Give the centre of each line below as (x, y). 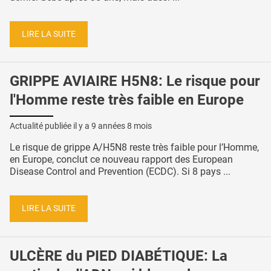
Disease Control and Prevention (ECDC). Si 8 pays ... (120, 172)
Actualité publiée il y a (51, 126)
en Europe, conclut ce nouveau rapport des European (121, 160)
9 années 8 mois (122, 126)
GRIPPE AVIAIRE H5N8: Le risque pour (135, 81)
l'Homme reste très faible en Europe (127, 100)
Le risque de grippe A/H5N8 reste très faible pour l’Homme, (134, 148)
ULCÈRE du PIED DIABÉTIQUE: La (119, 256)
